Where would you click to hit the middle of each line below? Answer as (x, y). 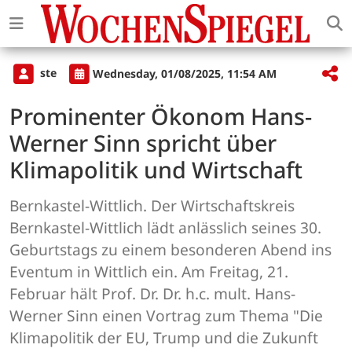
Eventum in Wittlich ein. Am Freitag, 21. (149, 272)
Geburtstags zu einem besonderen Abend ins (170, 250)
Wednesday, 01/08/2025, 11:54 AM (185, 73)
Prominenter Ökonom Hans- (161, 116)
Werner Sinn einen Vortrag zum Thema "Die (166, 316)
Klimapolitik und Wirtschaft (156, 170)
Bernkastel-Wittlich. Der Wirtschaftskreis (152, 206)
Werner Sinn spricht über (143, 143)
